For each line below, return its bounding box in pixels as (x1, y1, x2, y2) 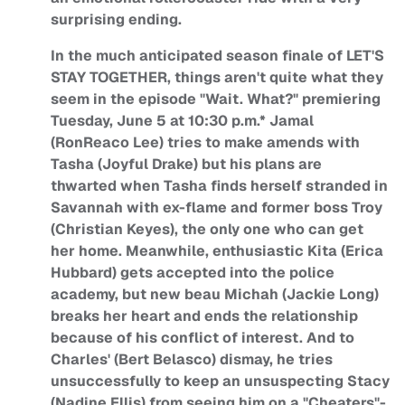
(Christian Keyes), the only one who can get (51, 220, 363, 240)
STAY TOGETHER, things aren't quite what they (51, 68, 383, 88)
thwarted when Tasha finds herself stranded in (51, 176, 388, 196)
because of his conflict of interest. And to (51, 328, 354, 348)
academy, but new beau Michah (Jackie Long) (51, 285, 379, 305)
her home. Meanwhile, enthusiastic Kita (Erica (51, 241, 383, 261)
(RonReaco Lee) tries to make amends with (51, 133, 360, 153)
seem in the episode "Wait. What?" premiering (51, 89, 381, 109)
